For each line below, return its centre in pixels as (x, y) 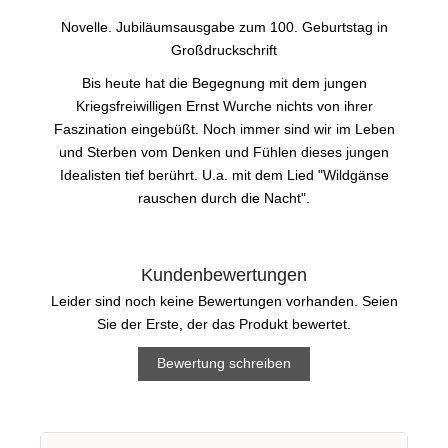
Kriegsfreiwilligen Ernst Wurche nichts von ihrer (224, 105)
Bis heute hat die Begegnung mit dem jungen (224, 82)
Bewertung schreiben (224, 363)
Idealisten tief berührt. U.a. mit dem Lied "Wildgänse (224, 174)
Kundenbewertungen (224, 274)
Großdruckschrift (224, 49)
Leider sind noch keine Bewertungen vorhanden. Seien (224, 300)
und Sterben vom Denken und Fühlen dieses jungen (224, 151)
